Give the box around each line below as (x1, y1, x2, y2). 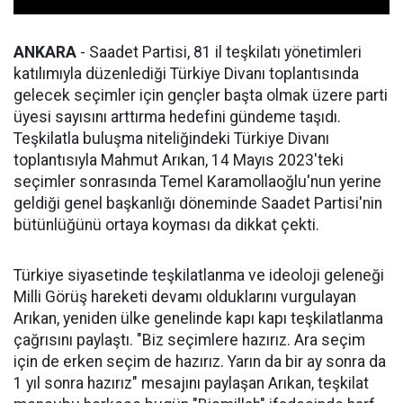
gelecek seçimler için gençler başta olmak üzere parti (13, 86, 388, 105)
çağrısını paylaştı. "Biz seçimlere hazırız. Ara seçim (13, 331, 365, 350)
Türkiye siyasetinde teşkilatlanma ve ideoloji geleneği (13, 266, 384, 285)
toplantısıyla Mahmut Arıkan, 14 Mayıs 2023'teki (13, 151, 344, 170)
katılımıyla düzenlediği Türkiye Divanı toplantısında (13, 65, 359, 84)
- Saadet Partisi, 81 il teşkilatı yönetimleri (76, 43, 362, 62)
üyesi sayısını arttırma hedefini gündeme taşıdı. (13, 108, 341, 127)
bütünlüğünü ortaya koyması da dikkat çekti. (13, 216, 319, 235)
